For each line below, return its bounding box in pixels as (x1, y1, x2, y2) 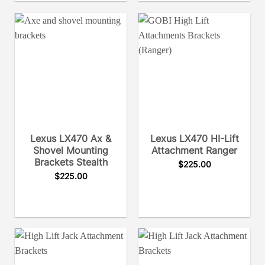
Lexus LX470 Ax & (30, 132, 111, 144)
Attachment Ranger (151, 144, 237, 156)
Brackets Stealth (34, 156, 108, 168)
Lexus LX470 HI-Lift (150, 132, 239, 144)
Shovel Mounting (33, 144, 108, 156)
